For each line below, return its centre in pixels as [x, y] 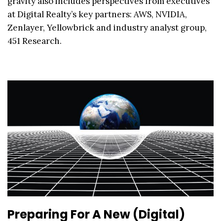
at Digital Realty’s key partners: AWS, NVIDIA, [97, 15]
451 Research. [35, 41]
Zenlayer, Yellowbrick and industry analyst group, [107, 28]
